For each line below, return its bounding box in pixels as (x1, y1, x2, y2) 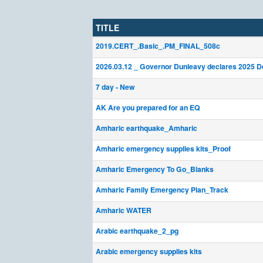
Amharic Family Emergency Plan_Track (96, 184, 228, 195)
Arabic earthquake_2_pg (96, 225, 178, 236)
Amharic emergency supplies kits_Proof (96, 143, 231, 154)
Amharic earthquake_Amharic (96, 123, 197, 133)
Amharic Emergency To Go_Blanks (96, 164, 214, 174)
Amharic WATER (96, 205, 151, 215)
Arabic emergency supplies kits (96, 246, 202, 257)
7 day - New (96, 82, 135, 92)
